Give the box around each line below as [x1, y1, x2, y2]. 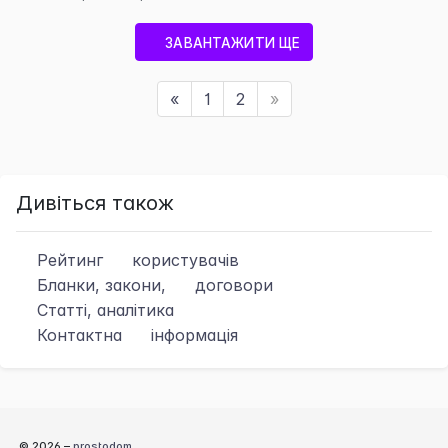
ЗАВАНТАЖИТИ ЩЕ [165, 34, 301, 51]
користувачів [132, 250, 239, 271]
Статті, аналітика [32, 300, 174, 321]
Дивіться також [16, 191, 174, 216]
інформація [151, 325, 238, 346]
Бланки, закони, [32, 275, 171, 296]
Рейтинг [32, 250, 108, 271]
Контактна [32, 325, 127, 346]
